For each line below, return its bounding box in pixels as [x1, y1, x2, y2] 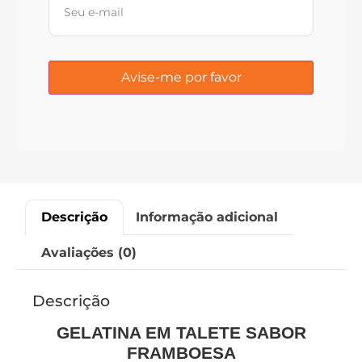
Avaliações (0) [41, 244, 137, 260]
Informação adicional [135, 208, 278, 225]
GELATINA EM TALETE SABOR [56, 323, 306, 343]
